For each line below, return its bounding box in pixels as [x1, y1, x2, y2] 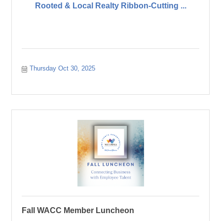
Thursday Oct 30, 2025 [30, 65, 96, 72]
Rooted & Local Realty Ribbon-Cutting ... [35, 1, 186, 10]
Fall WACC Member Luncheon [22, 206, 134, 215]
